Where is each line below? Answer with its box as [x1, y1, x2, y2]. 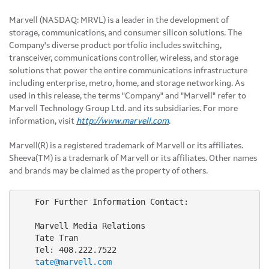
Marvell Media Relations [15, 221, 145, 231]
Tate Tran [15, 233, 78, 243]
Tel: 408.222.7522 [15, 245, 116, 255]
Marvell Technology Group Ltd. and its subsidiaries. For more [9, 104, 238, 113]
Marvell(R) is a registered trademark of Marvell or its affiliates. [9, 141, 243, 150]
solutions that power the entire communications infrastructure [9, 66, 247, 75]
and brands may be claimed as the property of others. [9, 166, 208, 175]
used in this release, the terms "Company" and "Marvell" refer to [9, 91, 246, 100]
